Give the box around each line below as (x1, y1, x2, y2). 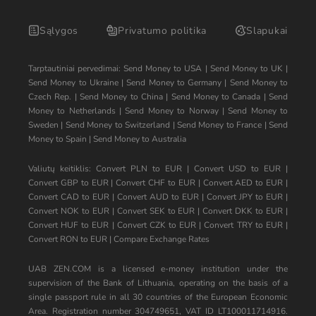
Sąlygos (39, 23, 78, 37)
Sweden (28, 119, 59, 130)
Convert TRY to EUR (204, 219, 283, 231)
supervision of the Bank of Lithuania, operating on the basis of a (28, 277, 288, 288)
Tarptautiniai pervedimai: (28, 63, 124, 74)
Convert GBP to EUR (28, 177, 109, 188)
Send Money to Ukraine (28, 77, 119, 88)
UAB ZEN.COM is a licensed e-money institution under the (28, 263, 288, 274)
